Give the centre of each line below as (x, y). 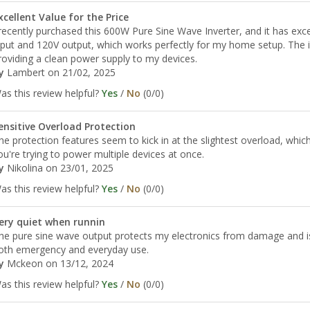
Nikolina (25, 167)
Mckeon (25, 263)
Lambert (26, 72)
